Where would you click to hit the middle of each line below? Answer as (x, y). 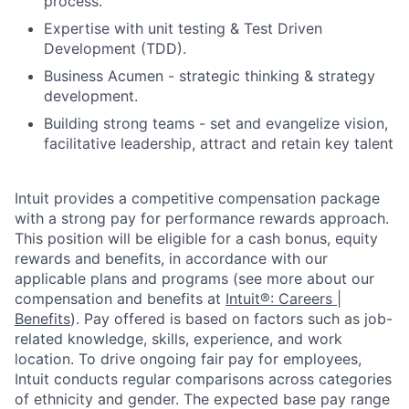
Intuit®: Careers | (283, 298)
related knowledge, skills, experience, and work (178, 338)
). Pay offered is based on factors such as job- (231, 318)
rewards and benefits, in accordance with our (171, 258)
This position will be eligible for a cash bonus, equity (196, 238)
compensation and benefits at (120, 298)
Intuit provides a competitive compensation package (197, 198)
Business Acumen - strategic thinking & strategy (210, 75)
